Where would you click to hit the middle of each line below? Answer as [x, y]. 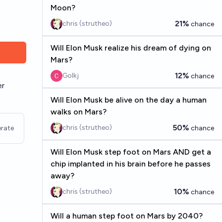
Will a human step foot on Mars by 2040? [126, 216]
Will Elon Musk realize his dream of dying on [131, 48]
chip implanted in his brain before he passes [130, 164]
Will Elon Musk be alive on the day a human [128, 100]
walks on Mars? [78, 112]
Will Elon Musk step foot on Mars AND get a [131, 152]
